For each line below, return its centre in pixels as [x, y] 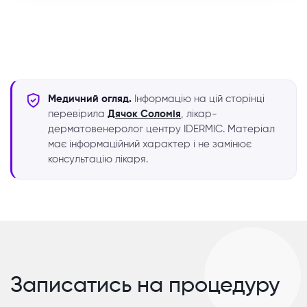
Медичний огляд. [90, 99]
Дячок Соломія [144, 114]
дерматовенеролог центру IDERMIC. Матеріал [161, 129]
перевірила [78, 114]
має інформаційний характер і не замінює [150, 144]
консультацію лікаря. [98, 159]
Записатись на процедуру [145, 285]
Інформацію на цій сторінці [198, 99]
